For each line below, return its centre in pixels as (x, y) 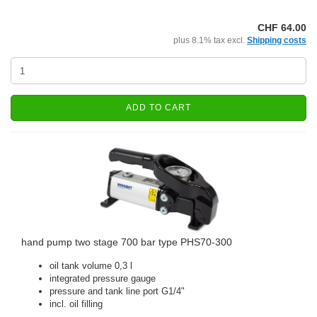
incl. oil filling (76, 304)
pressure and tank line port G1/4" (117, 291)
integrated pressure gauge (103, 278)
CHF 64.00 (282, 28)
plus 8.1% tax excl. (210, 40)
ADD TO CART (158, 108)
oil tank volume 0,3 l (91, 266)
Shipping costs (277, 40)
